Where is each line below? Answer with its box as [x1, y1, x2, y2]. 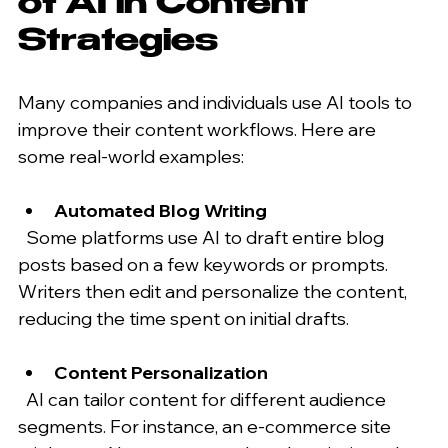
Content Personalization [54, 360, 268, 384]
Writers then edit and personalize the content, [18, 279, 411, 303]
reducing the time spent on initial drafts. [18, 306, 349, 330]
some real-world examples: [18, 144, 244, 168]
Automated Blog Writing [54, 198, 267, 222]
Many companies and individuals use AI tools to [18, 90, 416, 114]
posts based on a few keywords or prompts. [18, 252, 392, 276]
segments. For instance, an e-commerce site [18, 414, 395, 438]
